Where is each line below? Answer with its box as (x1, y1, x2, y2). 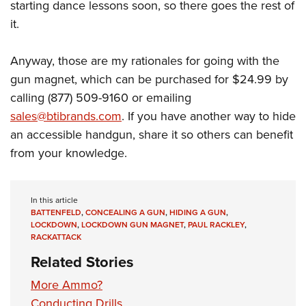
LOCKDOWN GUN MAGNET (81, 219, 184, 231)
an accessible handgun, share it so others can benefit (10, 126, 293, 143)
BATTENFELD (31, 206, 81, 219)
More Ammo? (31, 276, 102, 294)
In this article (31, 194, 78, 206)
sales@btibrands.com (10, 107, 122, 125)
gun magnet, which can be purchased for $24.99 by (10, 70, 288, 88)
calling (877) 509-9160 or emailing (10, 89, 191, 107)
